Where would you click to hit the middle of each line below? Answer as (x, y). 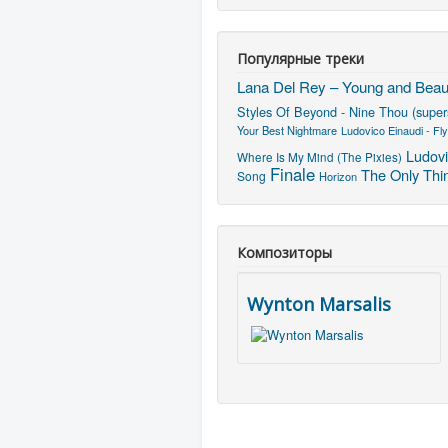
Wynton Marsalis (319, 303)
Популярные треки (300, 58)
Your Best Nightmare (287, 129)
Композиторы (284, 252)
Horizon (338, 175)
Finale (292, 173)
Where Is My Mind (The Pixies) (319, 156)
